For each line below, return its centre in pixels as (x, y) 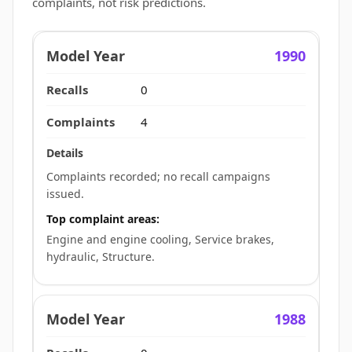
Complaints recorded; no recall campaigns (158, 176)
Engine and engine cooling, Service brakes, (160, 239)
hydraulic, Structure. (101, 256)
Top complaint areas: (103, 218)
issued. (65, 194)
